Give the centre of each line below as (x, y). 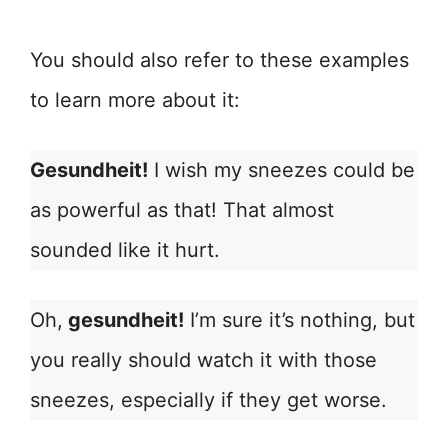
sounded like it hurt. (125, 250)
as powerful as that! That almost (182, 210)
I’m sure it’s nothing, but (299, 320)
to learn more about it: (135, 100)
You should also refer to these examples (219, 60)
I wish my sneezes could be (281, 170)
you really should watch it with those (203, 360)
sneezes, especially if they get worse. (208, 400)
